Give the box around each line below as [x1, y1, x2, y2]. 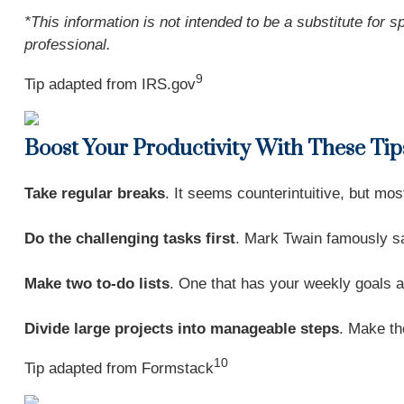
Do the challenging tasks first [23, 230, 235, 247]
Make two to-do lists [23, 275, 170, 292]
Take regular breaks [23, 185, 165, 202]
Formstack [141, 359, 214, 377]
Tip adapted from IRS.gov [23, 75, 196, 93]
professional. [23, 36, 111, 53]
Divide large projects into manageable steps [23, 320, 339, 337]
